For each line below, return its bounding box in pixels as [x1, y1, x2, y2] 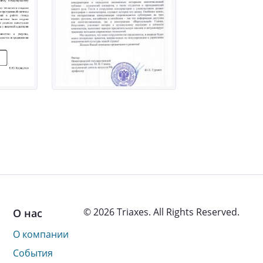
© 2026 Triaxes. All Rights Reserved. [83, 205, 240, 218]
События [13, 247, 53, 259]
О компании [13, 228, 69, 241]
